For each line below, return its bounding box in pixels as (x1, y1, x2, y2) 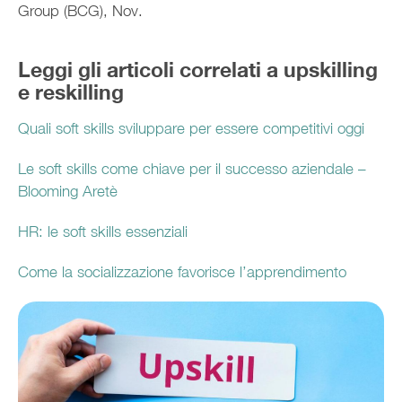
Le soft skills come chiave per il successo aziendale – (18, 159, 366, 178)
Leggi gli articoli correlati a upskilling (18, 57, 378, 82)
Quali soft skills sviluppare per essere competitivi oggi (18, 118, 364, 137)
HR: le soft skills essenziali (18, 222, 188, 240)
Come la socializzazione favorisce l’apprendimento (18, 262, 346, 281)
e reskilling (18, 79, 124, 104)
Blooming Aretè (18, 181, 118, 200)
